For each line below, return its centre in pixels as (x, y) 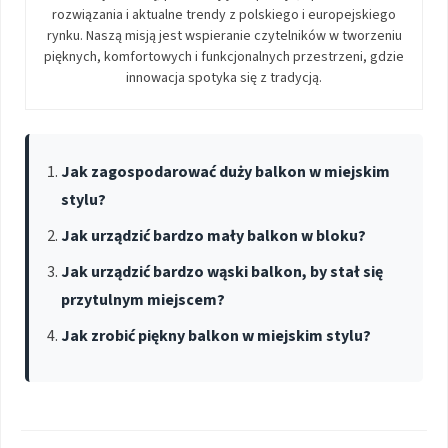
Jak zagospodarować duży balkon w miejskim (225, 171)
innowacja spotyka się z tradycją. (224, 77)
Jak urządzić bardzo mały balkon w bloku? (213, 235)
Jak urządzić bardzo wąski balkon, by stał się (222, 271)
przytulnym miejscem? (143, 299)
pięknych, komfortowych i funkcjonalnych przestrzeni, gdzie (224, 56)
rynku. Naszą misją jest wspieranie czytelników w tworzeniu (224, 35)
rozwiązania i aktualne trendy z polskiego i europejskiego (224, 14)
